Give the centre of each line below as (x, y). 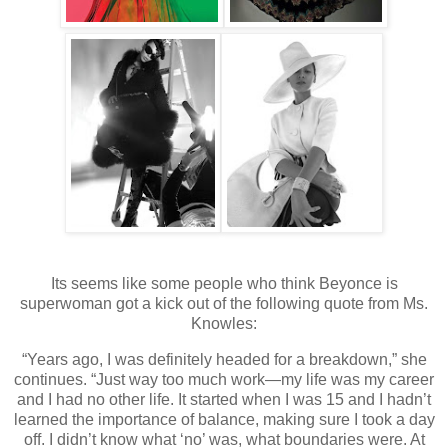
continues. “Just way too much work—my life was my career (224, 379)
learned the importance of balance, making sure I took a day (224, 419)
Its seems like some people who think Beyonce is (224, 283)
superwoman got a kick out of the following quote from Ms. (224, 303)
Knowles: (224, 323)
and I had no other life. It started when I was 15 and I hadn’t (224, 399)
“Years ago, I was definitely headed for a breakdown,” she (224, 359)
